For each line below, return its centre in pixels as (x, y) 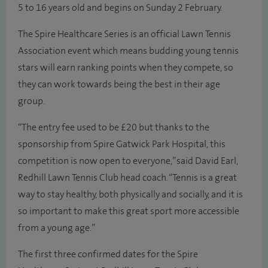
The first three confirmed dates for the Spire (108, 254)
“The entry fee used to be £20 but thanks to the (114, 127)
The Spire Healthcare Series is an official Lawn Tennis (124, 34)
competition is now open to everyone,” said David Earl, (128, 161)
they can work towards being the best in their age (119, 84)
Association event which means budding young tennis (128, 51)
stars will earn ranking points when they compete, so (126, 68)
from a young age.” (57, 228)
